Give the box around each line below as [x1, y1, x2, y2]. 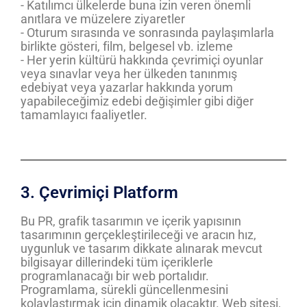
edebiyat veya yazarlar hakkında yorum [21, 80, 233, 95]
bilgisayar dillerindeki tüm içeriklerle [21, 255, 213, 269]
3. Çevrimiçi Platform [21, 183, 178, 202]
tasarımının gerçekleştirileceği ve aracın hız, [21, 228, 256, 242]
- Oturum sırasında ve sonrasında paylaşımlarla [21, 25, 274, 40]
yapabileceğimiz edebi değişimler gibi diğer [21, 94, 254, 108]
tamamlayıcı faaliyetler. [21, 108, 147, 122]
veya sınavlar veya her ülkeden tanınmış [21, 66, 237, 81]
